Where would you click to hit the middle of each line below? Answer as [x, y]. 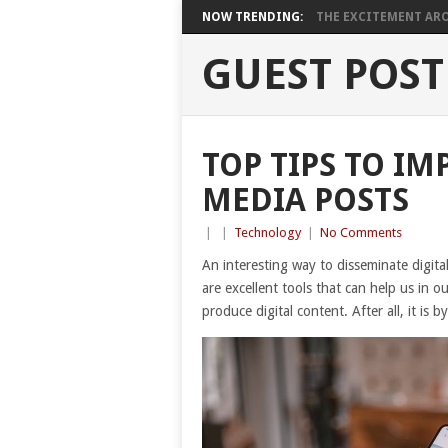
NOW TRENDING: [252, 17]
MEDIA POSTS [305, 200]
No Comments [361, 232]
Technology [267, 232]
